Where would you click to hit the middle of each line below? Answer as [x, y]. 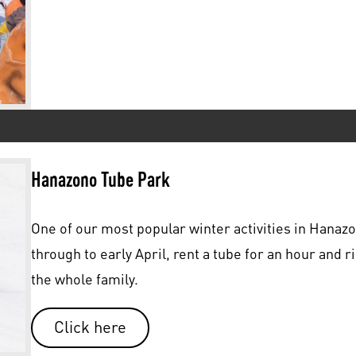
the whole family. [84, 279]
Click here [90, 327]
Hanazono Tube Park [100, 178]
